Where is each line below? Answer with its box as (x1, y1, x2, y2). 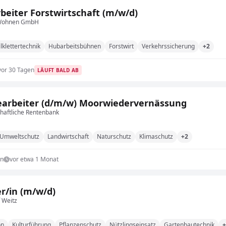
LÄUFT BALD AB (37, 67, 79, 74)
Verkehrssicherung (142, 42, 195, 50)
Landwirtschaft (47, 132, 89, 141)
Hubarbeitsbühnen (48, 42, 101, 50)
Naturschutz (97, 132, 131, 141)
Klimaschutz (139, 132, 173, 141)
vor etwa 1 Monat (10, 155, 59, 163)
